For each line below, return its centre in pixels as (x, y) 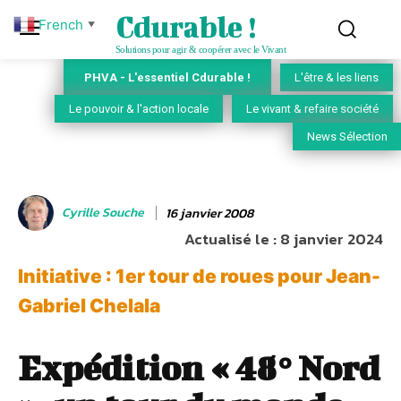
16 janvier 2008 (209, 213)
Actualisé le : (230, 239)
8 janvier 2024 (332, 239)
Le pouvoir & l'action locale (139, 109)
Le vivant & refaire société (312, 109)
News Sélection (347, 137)
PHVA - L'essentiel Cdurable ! (167, 77)
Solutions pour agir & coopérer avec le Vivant (200, 49)
